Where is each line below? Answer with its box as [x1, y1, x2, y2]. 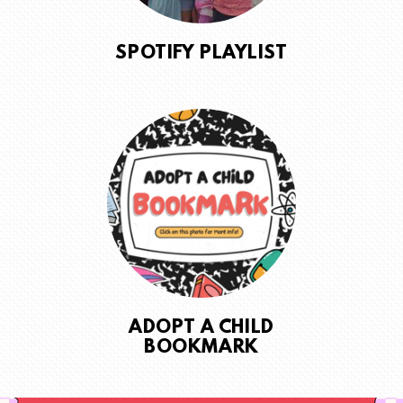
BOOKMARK [144, 337, 259, 360]
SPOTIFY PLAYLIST [115, 43, 288, 66]
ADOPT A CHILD [129, 318, 274, 340]
